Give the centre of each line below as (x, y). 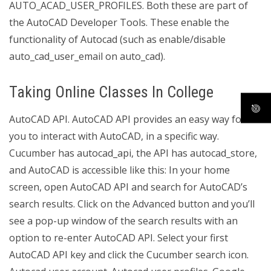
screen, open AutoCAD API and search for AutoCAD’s (128, 187)
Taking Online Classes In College (111, 92)
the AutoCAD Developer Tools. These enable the (119, 22)
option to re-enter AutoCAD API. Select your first (119, 238)
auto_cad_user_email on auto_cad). (87, 56)
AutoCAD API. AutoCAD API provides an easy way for (127, 119)
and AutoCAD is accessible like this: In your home (119, 170)
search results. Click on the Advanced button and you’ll (132, 204)
